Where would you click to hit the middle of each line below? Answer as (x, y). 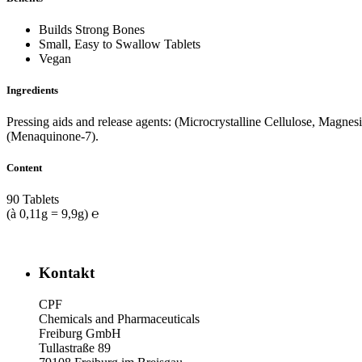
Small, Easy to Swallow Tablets (120, 44)
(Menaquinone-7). (53, 137)
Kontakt (67, 273)
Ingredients (32, 90)
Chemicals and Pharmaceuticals (119, 318)
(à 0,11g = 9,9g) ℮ (53, 214)
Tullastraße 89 (75, 347)
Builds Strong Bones (92, 29)
